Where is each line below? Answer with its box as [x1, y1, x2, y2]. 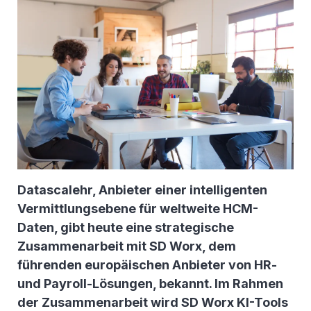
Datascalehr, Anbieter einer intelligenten [17, 183, 267, 198]
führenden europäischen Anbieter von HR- [17, 258, 277, 273]
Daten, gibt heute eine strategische [17, 220, 234, 235]
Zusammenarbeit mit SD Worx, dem [17, 239, 236, 254]
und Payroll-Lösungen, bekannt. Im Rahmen [17, 276, 283, 292]
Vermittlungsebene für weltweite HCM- [17, 201, 258, 217]
